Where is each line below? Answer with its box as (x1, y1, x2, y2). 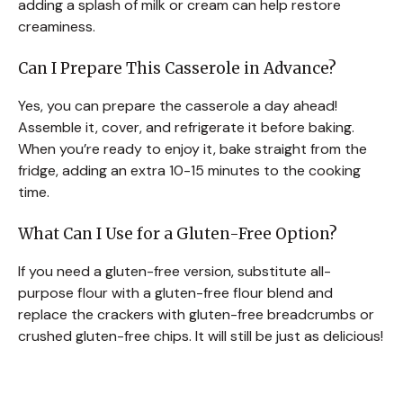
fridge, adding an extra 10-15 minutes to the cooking (18, 161, 361, 181)
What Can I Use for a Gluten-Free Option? (18, 224, 337, 245)
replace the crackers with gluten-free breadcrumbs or (18, 305, 374, 325)
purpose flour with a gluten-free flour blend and (18, 283, 333, 303)
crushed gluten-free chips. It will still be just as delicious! (18, 327, 383, 346)
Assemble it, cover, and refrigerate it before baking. (18, 118, 354, 138)
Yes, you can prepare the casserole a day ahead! (18, 96, 337, 116)
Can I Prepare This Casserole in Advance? (18, 58, 336, 79)
